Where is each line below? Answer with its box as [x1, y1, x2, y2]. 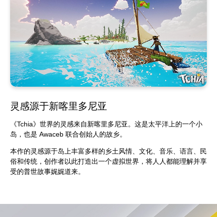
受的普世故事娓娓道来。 [10, 168, 87, 176]
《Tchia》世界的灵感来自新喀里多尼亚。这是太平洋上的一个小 [10, 120, 202, 128]
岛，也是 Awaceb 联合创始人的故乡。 [10, 130, 128, 139]
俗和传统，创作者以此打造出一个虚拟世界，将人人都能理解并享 [10, 157, 207, 166]
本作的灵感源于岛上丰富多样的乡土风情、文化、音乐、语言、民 [10, 147, 207, 155]
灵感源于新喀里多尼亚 [10, 101, 107, 112]
